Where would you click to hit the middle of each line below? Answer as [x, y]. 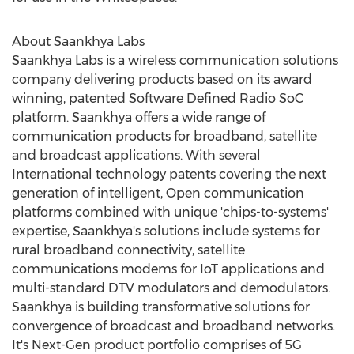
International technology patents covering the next [169, 174]
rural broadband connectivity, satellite [128, 250]
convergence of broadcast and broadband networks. [173, 326]
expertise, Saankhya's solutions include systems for [166, 231]
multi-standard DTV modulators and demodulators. [171, 288]
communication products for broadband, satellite [164, 136]
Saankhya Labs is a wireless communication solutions [175, 60]
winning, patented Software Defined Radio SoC [158, 98]
